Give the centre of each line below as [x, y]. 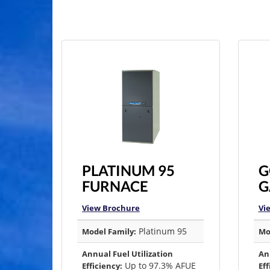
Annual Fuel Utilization [127, 254]
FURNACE [115, 186]
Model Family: [109, 232]
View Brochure [111, 208]
